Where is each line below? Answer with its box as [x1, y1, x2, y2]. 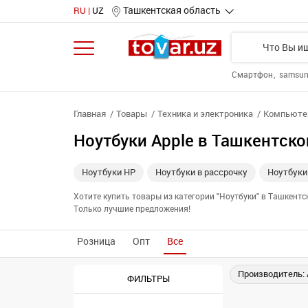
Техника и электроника [157, 109, 253, 119]
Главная [74, 109, 106, 119]
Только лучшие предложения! [74, 204, 190, 214]
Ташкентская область [123, 5, 221, 16]
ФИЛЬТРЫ [126, 273, 170, 284]
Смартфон [232, 70, 275, 80]
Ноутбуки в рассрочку [155, 167, 247, 177]
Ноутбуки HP [82, 167, 135, 177]
